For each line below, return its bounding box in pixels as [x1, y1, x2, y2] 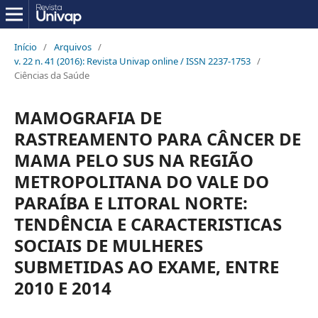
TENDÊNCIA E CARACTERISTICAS [13, 212, 282, 236]
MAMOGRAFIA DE [13, 105, 162, 129]
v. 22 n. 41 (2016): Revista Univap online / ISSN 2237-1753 [13, 54, 251, 67]
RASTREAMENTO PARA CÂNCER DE [13, 126, 301, 150]
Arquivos [53, 40, 92, 53]
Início [13, 40, 37, 53]
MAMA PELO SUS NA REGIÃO [13, 148, 253, 172]
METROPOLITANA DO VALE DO [13, 169, 269, 193]
